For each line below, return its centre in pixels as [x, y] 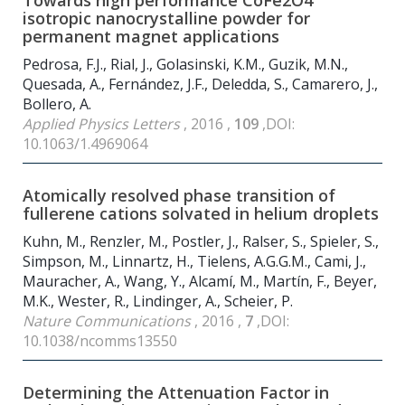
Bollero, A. [57, 104]
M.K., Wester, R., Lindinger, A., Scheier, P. [158, 301]
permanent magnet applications [151, 37]
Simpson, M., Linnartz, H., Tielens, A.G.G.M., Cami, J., [194, 262]
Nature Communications [108, 321]
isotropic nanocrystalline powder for [166, 19]
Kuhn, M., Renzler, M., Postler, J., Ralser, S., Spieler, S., [201, 242]
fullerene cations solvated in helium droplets [201, 214]
